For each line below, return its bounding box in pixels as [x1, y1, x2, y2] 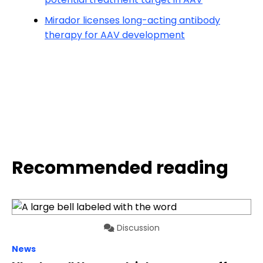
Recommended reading [12, 155, 228, 180]
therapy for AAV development [45, 28, 185, 42]
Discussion [114, 222, 160, 234]
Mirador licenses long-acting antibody [45, 14, 220, 27]
